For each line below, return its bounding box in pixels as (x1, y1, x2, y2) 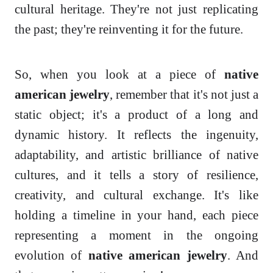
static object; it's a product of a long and (15, 107, 258, 122)
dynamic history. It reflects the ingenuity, (15, 127, 258, 142)
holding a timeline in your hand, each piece (15, 208, 258, 222)
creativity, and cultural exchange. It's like (15, 188, 258, 202)
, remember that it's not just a (110, 87, 259, 102)
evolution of (15, 248, 88, 263)
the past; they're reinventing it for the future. (15, 22, 243, 37)
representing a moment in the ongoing (15, 228, 258, 243)
